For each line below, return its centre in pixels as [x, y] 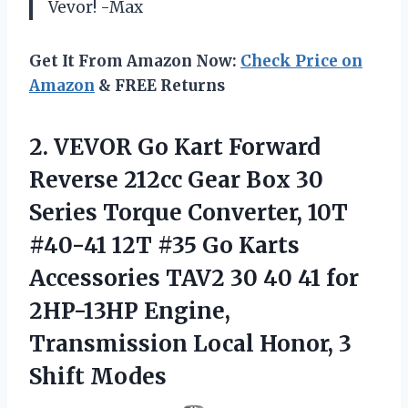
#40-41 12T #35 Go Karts [164, 245]
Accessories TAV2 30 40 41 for [194, 278]
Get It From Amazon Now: [135, 61]
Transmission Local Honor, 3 [190, 343]
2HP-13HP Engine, [130, 311]
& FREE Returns [160, 85]
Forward [272, 147]
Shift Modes [98, 376]
